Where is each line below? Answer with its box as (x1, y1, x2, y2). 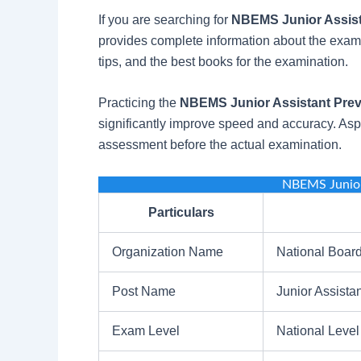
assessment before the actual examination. (98, 138, 342, 152)
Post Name (112, 284, 176, 299)
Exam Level (112, 324, 180, 338)
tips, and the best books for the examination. (98, 54, 348, 68)
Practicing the (98, 96, 180, 110)
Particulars (147, 205, 214, 220)
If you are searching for (98, 12, 231, 27)
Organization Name (112, 245, 223, 259)
